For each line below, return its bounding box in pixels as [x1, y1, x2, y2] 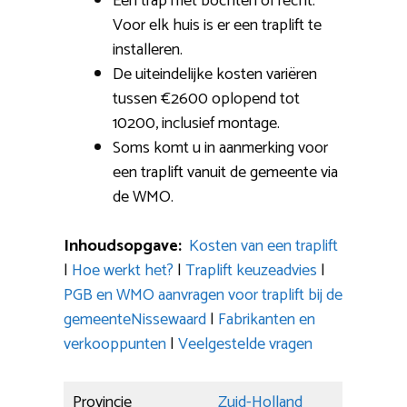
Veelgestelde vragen [178, 330, 313, 358]
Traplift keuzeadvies [185, 256, 317, 284]
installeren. [113, 35, 183, 64]
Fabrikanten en [218, 305, 315, 333]
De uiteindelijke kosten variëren [113, 60, 317, 88]
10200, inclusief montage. [113, 109, 280, 137]
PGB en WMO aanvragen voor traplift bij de [64, 281, 342, 309]
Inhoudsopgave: [64, 232, 189, 260]
